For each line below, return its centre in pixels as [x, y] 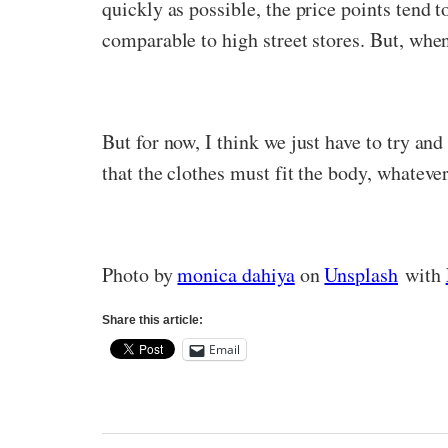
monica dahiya [236, 274]
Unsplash [361, 274]
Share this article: [152, 320]
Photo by [140, 274]
